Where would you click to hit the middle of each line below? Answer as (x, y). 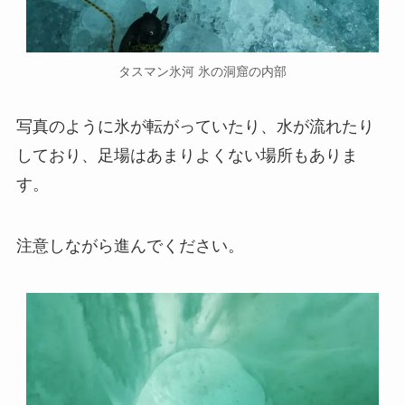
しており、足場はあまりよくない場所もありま (187, 156)
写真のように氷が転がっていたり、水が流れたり (195, 127)
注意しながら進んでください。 (130, 246)
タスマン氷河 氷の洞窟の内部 (202, 71)
